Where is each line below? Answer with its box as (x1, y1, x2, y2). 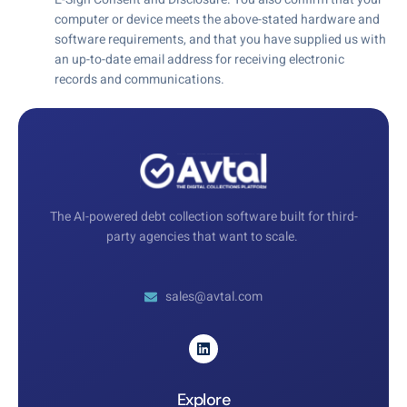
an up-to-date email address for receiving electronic (55, 49, 344, 69)
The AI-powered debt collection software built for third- (49, 206, 358, 226)
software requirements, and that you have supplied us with (55, 29, 386, 49)
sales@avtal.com (164, 287, 263, 307)
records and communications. (55, 69, 224, 89)
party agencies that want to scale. (106, 226, 301, 246)
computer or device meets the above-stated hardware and (55, 9, 380, 29)
